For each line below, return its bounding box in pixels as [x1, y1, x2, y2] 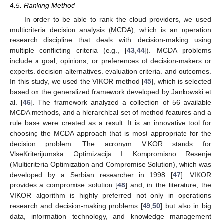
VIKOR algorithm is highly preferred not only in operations [10, 191, 211, 200]
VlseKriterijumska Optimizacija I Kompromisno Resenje [10, 150, 211, 158]
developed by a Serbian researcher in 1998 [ [10, 171, 173, 179]
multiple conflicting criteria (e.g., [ [10, 46, 127, 55]
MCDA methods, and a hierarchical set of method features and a [10, 109, 211, 117]
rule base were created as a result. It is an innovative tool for [10, 119, 211, 127]
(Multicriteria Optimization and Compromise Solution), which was [10, 160, 211, 169]
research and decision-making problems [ [10, 202, 143, 210]
